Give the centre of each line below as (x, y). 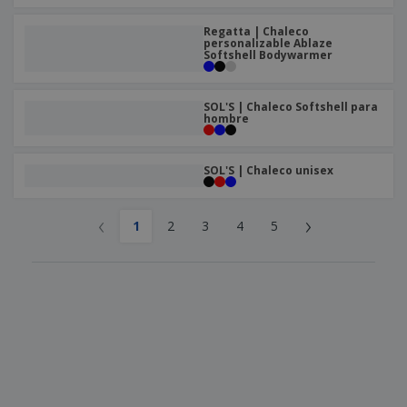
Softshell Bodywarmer (268, 55)
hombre (226, 119)
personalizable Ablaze (268, 43)
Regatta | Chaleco (256, 31)
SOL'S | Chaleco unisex (268, 170)
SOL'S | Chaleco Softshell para (291, 107)
